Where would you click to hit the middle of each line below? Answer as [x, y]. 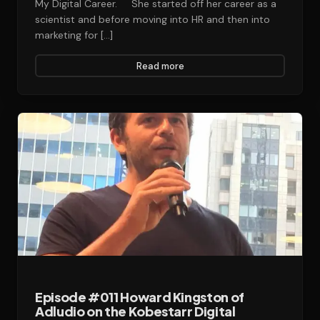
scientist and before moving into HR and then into [152, 19]
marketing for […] [74, 35]
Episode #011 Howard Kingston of [140, 297]
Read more [160, 66]
